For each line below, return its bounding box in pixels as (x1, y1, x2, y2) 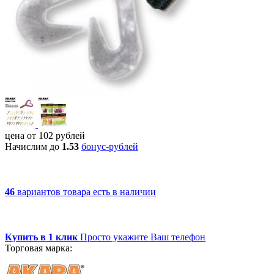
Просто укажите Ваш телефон (80, 231, 206, 242)
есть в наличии (93, 186, 156, 197)
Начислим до (5, 141, 62, 152)
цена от (5, 130, 39, 141)
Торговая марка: (5, 242, 72, 253)
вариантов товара (17, 186, 93, 197)
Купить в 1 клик (5, 231, 80, 242)
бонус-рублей (81, 141, 138, 152)
